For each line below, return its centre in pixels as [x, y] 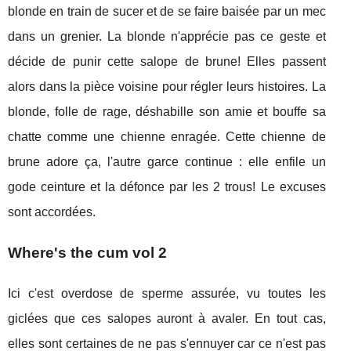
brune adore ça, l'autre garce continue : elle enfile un [167, 161]
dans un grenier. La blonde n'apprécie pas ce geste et [167, 36]
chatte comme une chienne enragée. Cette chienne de [167, 136]
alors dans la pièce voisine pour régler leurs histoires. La [167, 86]
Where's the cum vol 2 [87, 252]
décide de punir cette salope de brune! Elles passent [167, 61]
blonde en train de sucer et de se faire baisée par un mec [167, 11]
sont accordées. [52, 212]
